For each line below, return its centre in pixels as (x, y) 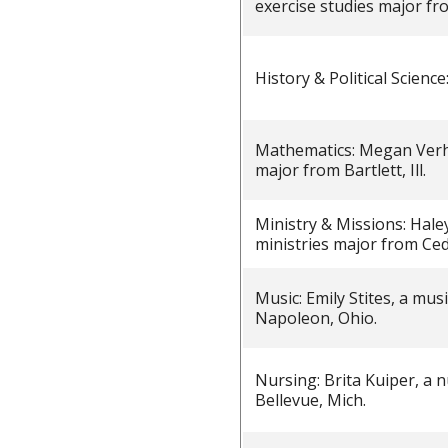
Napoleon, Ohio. (316, 318)
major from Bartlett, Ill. (340, 170)
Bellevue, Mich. (310, 400)
